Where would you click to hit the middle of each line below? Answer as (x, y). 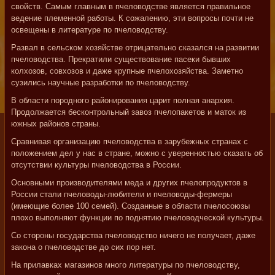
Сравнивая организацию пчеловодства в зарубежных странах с (130, 141)
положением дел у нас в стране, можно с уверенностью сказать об (137, 153)
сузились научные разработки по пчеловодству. (101, 83)
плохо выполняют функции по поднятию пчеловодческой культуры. (137, 218)
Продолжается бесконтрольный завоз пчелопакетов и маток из (129, 112)
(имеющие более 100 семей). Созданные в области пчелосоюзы (130, 206)
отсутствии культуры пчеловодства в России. (96, 165)
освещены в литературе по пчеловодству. (90, 30)
